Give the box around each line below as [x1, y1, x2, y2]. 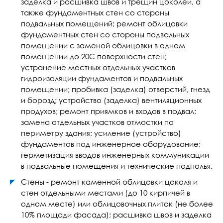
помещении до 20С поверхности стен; [21, 52, 167, 61]
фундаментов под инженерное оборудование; [21, 139, 201, 148]
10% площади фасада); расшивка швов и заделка [21, 210, 212, 219]
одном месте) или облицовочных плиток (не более [21, 199, 213, 208]
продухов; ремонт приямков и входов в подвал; [21, 107, 196, 115]
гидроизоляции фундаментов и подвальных [21, 74, 183, 83]
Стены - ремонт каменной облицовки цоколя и [21, 177, 198, 186]
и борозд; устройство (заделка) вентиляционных [21, 96, 202, 105]
